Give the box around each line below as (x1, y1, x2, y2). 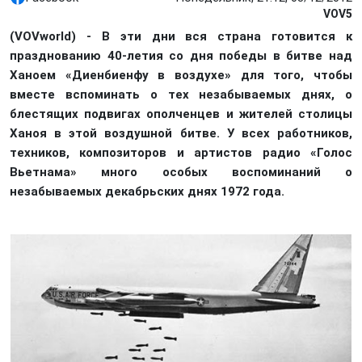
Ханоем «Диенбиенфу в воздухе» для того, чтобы (10, 68, 352, 82)
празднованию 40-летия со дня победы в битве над (10, 48, 352, 63)
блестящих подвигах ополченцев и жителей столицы (10, 107, 352, 121)
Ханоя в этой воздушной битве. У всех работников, (10, 126, 352, 141)
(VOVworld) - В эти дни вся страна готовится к (10, 29, 352, 44)
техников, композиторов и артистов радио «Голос (10, 145, 352, 160)
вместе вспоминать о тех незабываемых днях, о (10, 87, 352, 102)
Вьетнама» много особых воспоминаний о (10, 165, 352, 179)
